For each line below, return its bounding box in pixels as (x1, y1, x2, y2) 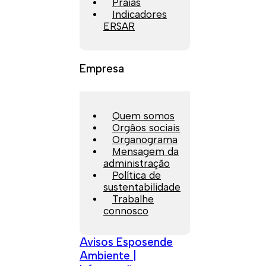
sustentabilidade (103, 180, 180, 193)
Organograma (112, 133, 178, 145)
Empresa (80, 61, 124, 75)
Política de (112, 169, 161, 181)
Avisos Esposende (80, 235, 173, 249)
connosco (103, 204, 148, 217)
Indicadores (112, 8, 167, 20)
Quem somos (112, 109, 175, 122)
